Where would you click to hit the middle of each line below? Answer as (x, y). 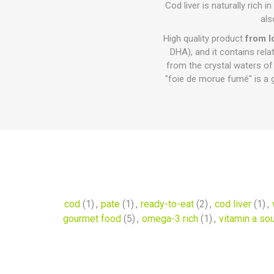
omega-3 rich (170, 219)
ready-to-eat (167, 204)
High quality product (204, 39)
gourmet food (92, 219)
